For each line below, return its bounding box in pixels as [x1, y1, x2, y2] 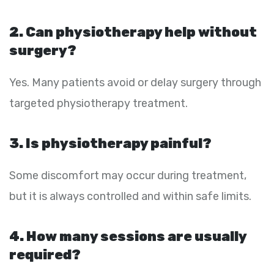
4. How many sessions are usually [9, 228, 246, 245]
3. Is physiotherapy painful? [9, 135, 212, 152]
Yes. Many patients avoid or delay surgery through [9, 76, 261, 90]
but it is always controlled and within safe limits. [9, 190, 251, 204]
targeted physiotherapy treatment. [9, 97, 188, 111]
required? [9, 246, 81, 264]
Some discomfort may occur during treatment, [9, 169, 246, 183]
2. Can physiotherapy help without [9, 24, 257, 41]
